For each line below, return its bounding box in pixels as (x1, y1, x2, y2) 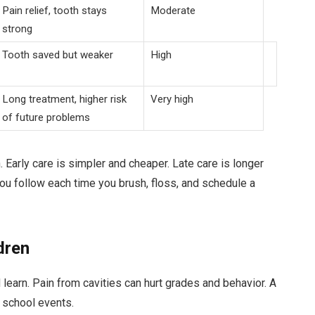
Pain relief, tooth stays (1, 4, 107, 17)
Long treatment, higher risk (1, 92, 127, 105)
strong (1, 22, 32, 35)
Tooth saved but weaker (1, 48, 113, 61)
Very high (150, 92, 193, 105)
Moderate (150, 4, 195, 17)
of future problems (1, 110, 90, 124)
